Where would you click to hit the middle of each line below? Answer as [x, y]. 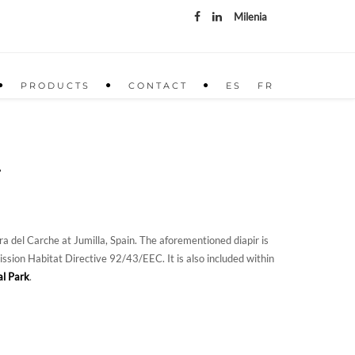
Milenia [250, 17]
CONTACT [158, 86]
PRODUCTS [55, 86]
